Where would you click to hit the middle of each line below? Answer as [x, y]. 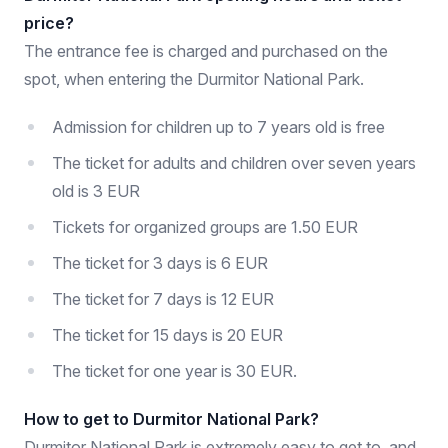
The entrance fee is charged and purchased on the [206, 51]
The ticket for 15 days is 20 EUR [167, 335]
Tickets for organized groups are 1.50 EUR [205, 227]
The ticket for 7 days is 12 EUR [163, 299]
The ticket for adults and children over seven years [234, 163]
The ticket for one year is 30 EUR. [174, 371]
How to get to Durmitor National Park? [171, 419]
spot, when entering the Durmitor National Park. [194, 79]
